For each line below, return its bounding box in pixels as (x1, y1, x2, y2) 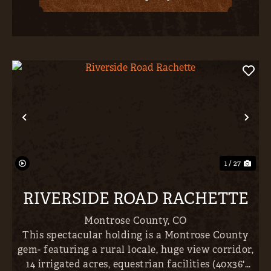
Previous (24, 118, 84, 136)
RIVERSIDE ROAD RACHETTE (22, 189, 249, 209)
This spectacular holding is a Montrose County (22, 229, 249, 242)
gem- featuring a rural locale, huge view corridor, (18, 243, 253, 256)
